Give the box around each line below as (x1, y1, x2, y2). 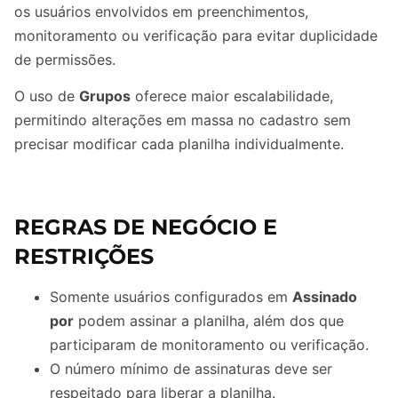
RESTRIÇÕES (14, 243, 154, 269)
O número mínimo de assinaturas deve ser (50, 359, 332, 378)
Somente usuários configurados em (50, 287, 292, 306)
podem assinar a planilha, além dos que (74, 311, 344, 330)
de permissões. (14, 51, 115, 69)
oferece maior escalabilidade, (131, 87, 333, 106)
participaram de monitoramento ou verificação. (50, 335, 369, 354)
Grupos (79, 87, 131, 106)
